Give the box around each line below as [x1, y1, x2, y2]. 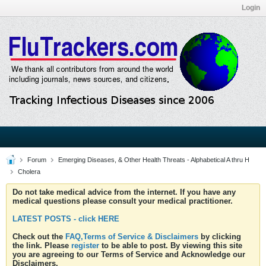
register [71, 241, 99, 250]
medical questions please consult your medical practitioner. [12, 197, 233, 205]
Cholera [18, 168, 40, 175]
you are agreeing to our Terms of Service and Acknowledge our [12, 250, 245, 259]
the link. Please [12, 241, 71, 250]
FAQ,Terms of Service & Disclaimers [65, 232, 198, 241]
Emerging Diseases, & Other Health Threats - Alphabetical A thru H [58, 156, 249, 163]
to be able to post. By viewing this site [99, 241, 242, 250]
